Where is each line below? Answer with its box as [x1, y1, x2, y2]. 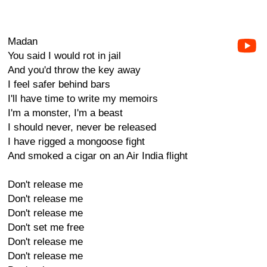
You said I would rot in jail [8, 50, 121, 61]
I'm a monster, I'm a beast [8, 107, 123, 119]
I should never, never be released [8, 122, 156, 133]
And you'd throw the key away [8, 64, 141, 76]
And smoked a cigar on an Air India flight [8, 150, 188, 162]
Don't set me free [8, 222, 84, 233]
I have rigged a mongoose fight [8, 136, 145, 147]
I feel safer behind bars [8, 79, 110, 90]
